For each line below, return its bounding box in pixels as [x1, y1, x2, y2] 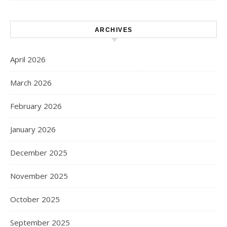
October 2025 [10, 194, 60, 204]
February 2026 [10, 101, 62, 111]
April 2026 [10, 54, 46, 64]
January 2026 [10, 124, 56, 134]
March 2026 [10, 78, 52, 88]
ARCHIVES [94, 26, 133, 33]
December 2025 [10, 147, 67, 158]
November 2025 [10, 171, 68, 181]
